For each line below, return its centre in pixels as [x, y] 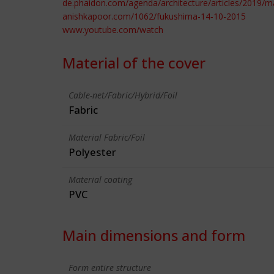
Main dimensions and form [154, 235]
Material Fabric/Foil [107, 137]
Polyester [92, 152]
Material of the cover [134, 63]
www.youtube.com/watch [113, 30]
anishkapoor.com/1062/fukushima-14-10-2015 [154, 16]
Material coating [100, 180]
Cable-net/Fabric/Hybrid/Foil [123, 95]
